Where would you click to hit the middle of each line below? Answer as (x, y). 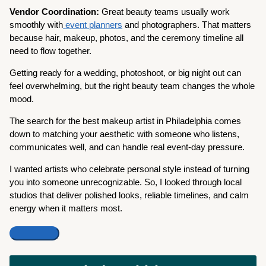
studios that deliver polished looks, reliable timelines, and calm (129, 195)
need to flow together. (51, 50)
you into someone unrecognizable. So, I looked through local (126, 182)
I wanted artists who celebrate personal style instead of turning (130, 169)
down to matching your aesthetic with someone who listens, (125, 134)
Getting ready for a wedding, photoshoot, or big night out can (126, 72)
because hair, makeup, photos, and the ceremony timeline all (127, 37)
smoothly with (37, 24)
